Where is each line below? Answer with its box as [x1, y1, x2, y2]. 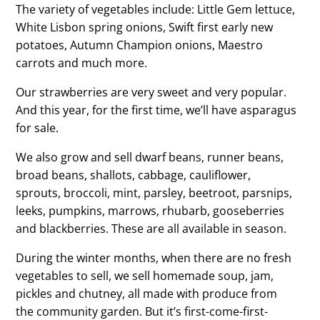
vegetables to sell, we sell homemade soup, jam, [15, 268, 274, 284]
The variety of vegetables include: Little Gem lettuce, [15, 1, 295, 18]
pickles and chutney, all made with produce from [15, 286, 277, 302]
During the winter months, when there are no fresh [15, 250, 291, 266]
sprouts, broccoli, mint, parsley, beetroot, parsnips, [15, 185, 292, 201]
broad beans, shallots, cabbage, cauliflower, [15, 167, 251, 184]
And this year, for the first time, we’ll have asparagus [15, 102, 296, 119]
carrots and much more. [15, 55, 147, 71]
